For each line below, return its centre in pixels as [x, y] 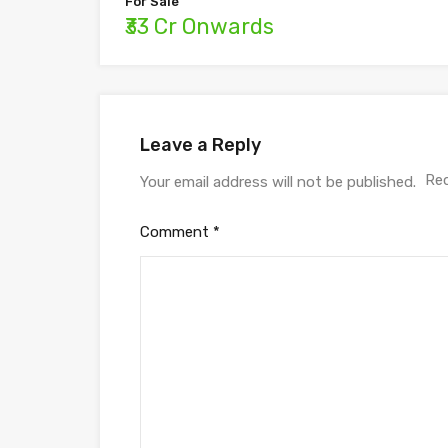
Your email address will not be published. [278, 182]
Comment [176, 232]
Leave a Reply [200, 145]
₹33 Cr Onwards [199, 26]
